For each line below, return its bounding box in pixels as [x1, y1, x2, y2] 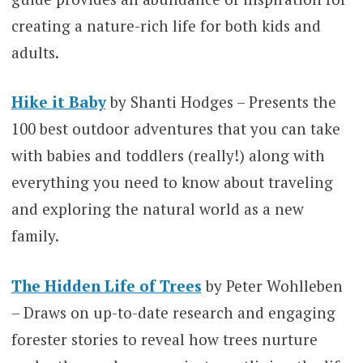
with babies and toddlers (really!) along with [11, 145, 325, 166]
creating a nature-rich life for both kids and [11, 15, 321, 36]
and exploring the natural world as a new [11, 199, 304, 220]
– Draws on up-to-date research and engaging [11, 301, 335, 322]
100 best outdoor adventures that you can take [11, 118, 340, 139]
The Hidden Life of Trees [11, 275, 202, 296]
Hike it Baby [11, 92, 106, 113]
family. [11, 225, 59, 246]
